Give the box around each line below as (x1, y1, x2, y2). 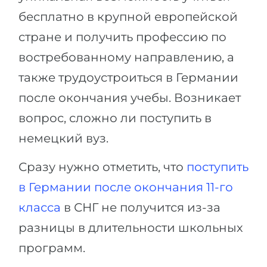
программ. (18, 241, 85, 255)
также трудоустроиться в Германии (18, 70, 238, 85)
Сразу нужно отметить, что (18, 160, 187, 174)
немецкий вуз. (18, 131, 108, 145)
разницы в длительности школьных (18, 221, 243, 235)
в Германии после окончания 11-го (18, 180, 233, 194)
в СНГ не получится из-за (61, 200, 221, 215)
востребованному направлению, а (18, 50, 234, 64)
